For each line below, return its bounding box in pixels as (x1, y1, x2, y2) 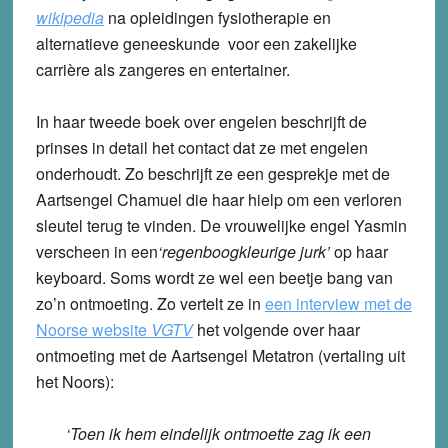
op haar (329, 239, 388, 263)
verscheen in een (35, 239, 158, 263)
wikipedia (35, 5, 104, 29)
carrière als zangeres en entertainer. (35, 57, 290, 81)
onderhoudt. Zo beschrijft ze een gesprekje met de (35, 161, 390, 185)
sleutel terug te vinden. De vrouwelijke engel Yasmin (35, 213, 407, 237)
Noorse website (35, 317, 151, 341)
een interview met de (264, 291, 412, 315)
